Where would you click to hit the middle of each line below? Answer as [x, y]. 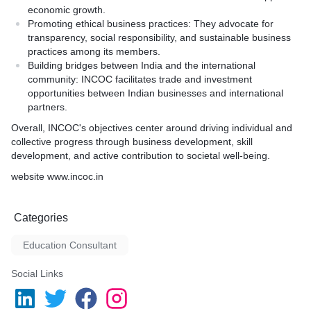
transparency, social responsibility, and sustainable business [159, 37]
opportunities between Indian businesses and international [155, 93]
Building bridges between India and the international [142, 65]
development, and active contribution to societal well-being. [141, 155]
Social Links [37, 274]
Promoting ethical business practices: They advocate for [151, 24]
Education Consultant [70, 245]
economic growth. [67, 10]
